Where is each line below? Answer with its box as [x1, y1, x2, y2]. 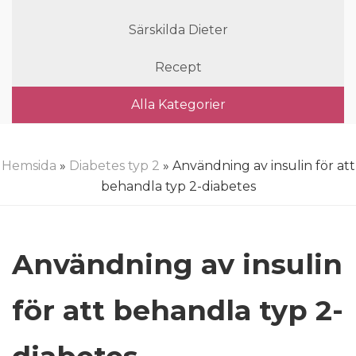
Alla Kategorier [130, 97, 226, 112]
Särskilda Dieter [128, 22, 228, 37]
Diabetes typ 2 [68, 158, 160, 173]
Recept [154, 60, 202, 75]
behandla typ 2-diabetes [100, 179, 256, 194]
